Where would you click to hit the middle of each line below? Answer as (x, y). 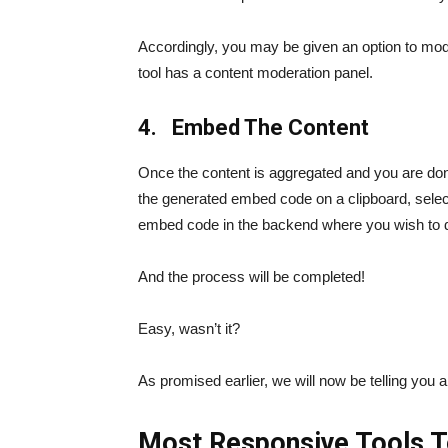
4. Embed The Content (253, 127)
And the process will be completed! (251, 276)
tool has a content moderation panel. (255, 72)
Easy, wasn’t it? (189, 328)
